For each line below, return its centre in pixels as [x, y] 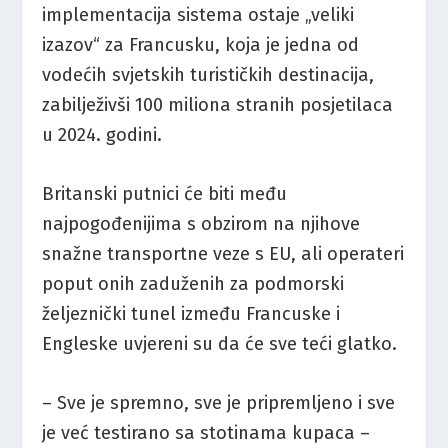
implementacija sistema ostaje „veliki [198, 15]
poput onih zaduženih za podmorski [193, 284]
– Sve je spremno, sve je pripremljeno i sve [219, 403]
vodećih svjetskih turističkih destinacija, [208, 75]
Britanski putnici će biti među [165, 194]
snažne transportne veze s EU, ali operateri [223, 254]
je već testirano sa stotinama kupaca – [206, 433]
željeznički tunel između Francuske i [191, 314]
